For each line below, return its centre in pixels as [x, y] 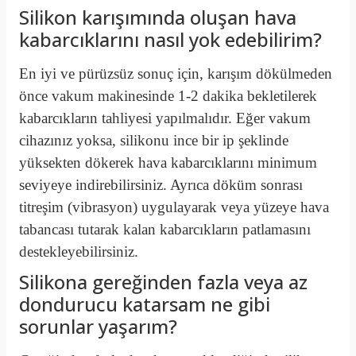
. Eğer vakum [269, 118]
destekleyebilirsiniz [77, 252]
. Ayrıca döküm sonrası [233, 185]
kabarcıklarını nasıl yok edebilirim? [170, 39]
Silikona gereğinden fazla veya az [163, 282]
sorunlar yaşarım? [98, 326]
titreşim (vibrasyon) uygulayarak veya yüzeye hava [174, 207]
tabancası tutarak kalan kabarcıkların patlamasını [165, 229]
